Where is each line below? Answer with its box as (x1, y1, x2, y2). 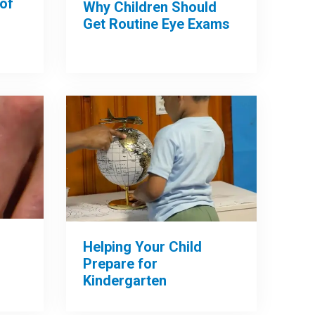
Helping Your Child (83, 238, 202, 256)
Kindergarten (83, 272, 167, 290)
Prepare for (83, 255, 158, 273)
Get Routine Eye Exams (83, 15, 231, 33)
